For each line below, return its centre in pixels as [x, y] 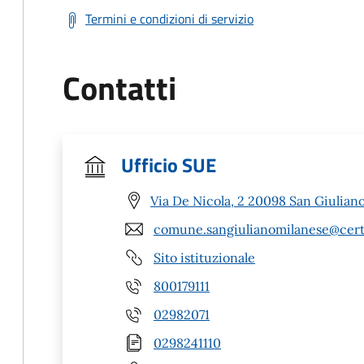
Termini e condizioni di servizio [169, 19]
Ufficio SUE [169, 165]
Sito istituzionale [204, 257]
